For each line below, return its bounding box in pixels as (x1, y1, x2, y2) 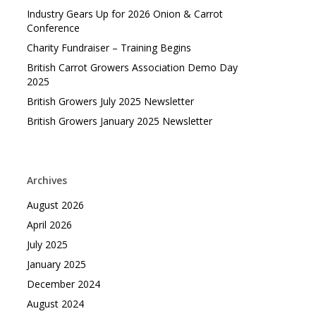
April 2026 (26, 218, 72, 231)
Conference (26, 21, 80, 35)
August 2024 (26, 297, 84, 310)
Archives (26, 174, 67, 187)
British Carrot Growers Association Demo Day (26, 61, 238, 74)
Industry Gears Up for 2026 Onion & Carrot (26, 7, 223, 20)
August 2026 (26, 198, 84, 212)
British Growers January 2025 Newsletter (26, 114, 212, 128)
